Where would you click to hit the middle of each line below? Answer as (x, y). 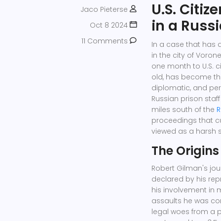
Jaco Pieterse (104, 9)
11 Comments (105, 41)
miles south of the (184, 109)
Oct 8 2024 (109, 25)
